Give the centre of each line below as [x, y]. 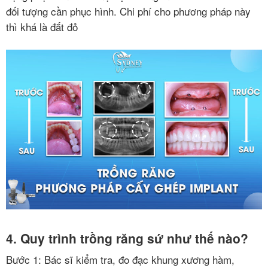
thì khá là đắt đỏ [42, 26]
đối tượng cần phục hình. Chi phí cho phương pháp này [128, 11]
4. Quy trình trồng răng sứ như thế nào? [127, 238]
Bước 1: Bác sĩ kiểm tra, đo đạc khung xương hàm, [120, 259]
